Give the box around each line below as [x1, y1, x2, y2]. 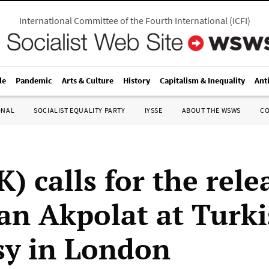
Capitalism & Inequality [160, 75, 245, 86]
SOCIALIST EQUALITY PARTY [34, 106, 125, 115]
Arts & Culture [62, 75, 113, 86]
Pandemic [16, 75, 52, 86]
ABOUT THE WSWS [181, 106, 241, 115]
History [123, 75, 150, 86]
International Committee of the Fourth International [19, 14, 228, 26]
